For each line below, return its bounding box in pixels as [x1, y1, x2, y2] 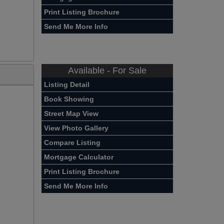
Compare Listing [44, 138, 101, 146]
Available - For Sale [68, 65, 147, 75]
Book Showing [44, 94, 94, 103]
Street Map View [44, 109, 99, 117]
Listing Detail [44, 80, 90, 88]
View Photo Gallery [44, 123, 109, 132]
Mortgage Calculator [44, 152, 114, 161]
